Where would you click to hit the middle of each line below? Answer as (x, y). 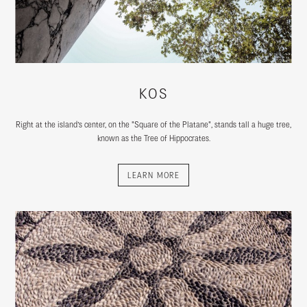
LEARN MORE (153, 175)
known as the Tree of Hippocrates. (153, 138)
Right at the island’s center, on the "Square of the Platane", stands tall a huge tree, (153, 125)
